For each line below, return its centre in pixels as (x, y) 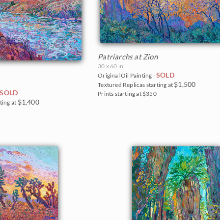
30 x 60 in (111, 66)
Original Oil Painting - (127, 76)
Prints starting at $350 (127, 94)
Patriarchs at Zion (128, 57)
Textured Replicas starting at (136, 85)
